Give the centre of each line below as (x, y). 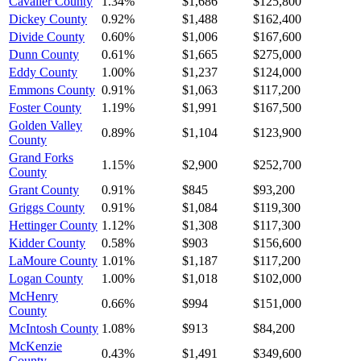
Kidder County (47, 243)
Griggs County (47, 207)
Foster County (45, 107)
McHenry (33, 296)
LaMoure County (53, 260)
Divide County (47, 36)
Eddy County (43, 72)
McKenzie (35, 346)
